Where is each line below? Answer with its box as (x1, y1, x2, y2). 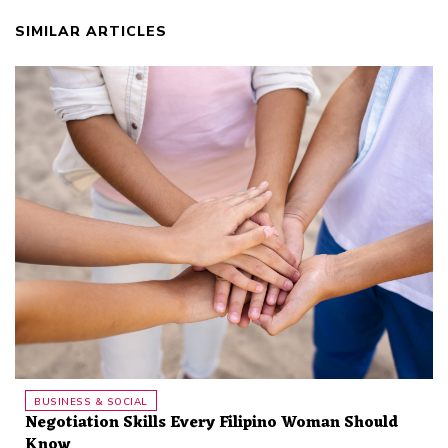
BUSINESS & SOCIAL (34, 395, 148, 408)
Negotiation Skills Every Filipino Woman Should (25, 409, 398, 437)
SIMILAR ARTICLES (15, 21, 167, 41)
